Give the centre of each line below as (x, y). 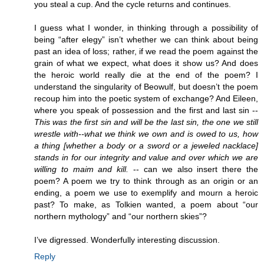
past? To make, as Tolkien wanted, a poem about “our (146, 204)
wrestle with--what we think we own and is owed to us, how (146, 133)
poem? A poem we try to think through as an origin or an (146, 181)
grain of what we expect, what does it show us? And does (146, 63)
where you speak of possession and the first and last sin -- (146, 110)
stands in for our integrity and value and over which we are (146, 157)
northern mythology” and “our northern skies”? (121, 216)
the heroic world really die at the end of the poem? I (146, 75)
